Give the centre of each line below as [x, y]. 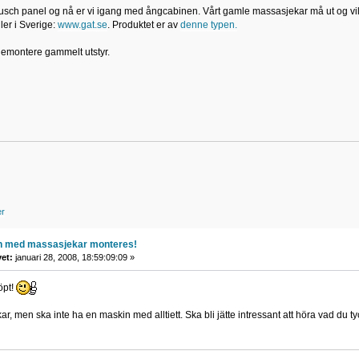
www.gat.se [82, 24]
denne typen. [208, 24]
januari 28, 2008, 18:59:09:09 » [73, 258]
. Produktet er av [143, 24]
